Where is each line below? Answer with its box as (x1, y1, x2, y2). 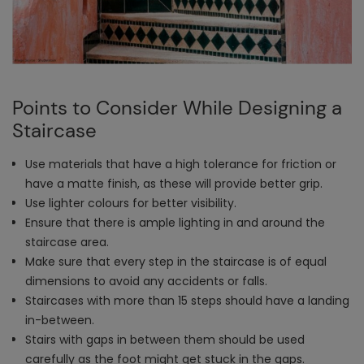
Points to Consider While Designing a (12, 95, 342, 121)
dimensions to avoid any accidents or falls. (25, 273, 267, 290)
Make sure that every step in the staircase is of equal (25, 253, 327, 271)
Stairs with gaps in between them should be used (25, 331, 305, 349)
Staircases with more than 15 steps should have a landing (25, 292, 349, 310)
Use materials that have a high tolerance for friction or (25, 156, 336, 173)
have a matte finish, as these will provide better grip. (25, 175, 323, 193)
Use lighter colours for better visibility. (25, 195, 236, 212)
